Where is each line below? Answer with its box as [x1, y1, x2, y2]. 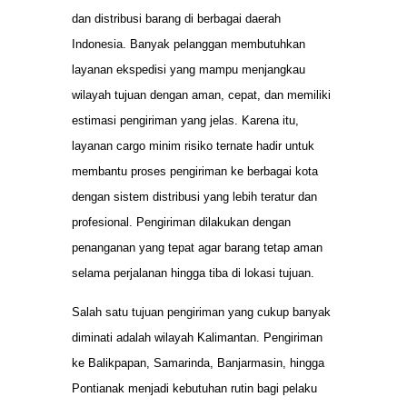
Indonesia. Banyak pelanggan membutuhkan [72, 37, 305, 52]
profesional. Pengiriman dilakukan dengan [72, 215, 291, 230]
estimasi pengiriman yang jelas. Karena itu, [72, 114, 299, 128]
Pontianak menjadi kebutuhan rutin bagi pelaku [72, 381, 317, 395]
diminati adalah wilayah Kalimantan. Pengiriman [72, 330, 323, 344]
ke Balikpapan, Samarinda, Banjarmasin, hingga [72, 355, 324, 370]
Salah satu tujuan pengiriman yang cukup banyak [72, 304, 331, 319]
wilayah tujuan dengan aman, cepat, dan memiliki [72, 88, 331, 103]
